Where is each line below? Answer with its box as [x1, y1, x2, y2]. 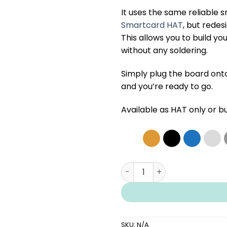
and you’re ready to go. [121, 81, 213, 93]
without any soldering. [121, 45, 208, 57]
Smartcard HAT [121, 19, 183, 31]
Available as [121, 103, 171, 116]
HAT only [171, 103, 206, 116]
